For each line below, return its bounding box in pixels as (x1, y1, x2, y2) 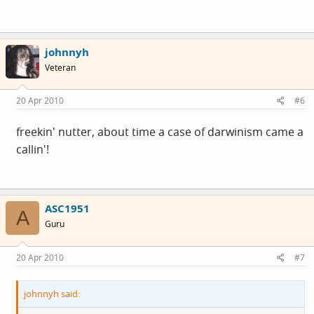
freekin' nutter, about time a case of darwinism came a (16, 124, 303, 139)
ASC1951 (45, 201, 90, 215)
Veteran (45, 61, 76, 74)
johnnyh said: (24, 287, 80, 300)
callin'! (16, 142, 49, 157)
